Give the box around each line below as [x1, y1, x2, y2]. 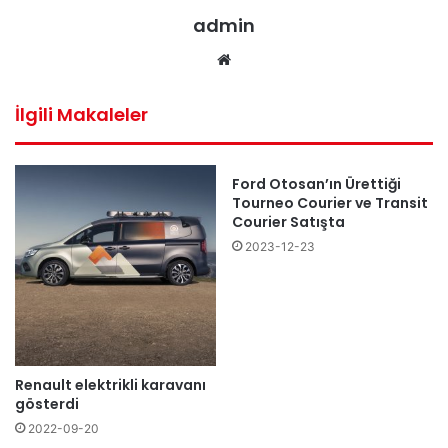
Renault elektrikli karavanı [15, 375, 206, 396]
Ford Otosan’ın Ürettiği [232, 174, 401, 195]
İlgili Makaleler [15, 102, 148, 128]
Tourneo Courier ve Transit [232, 193, 428, 214]
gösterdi [15, 394, 79, 415]
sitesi [235, 73, 273, 93]
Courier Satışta [232, 212, 345, 233]
